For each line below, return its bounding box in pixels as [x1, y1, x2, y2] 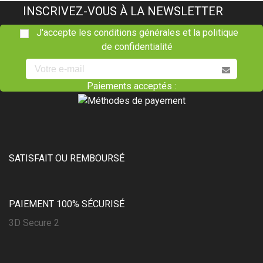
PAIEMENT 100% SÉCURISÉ [9, 198, 124, 210]
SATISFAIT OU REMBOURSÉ [9, 153, 124, 164]
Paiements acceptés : [87, 80, 176, 92]
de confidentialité [102, 41, 173, 53]
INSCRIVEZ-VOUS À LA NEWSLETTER [22, 4, 223, 19]
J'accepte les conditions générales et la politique [36, 27, 238, 39]
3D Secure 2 [9, 217, 59, 229]
